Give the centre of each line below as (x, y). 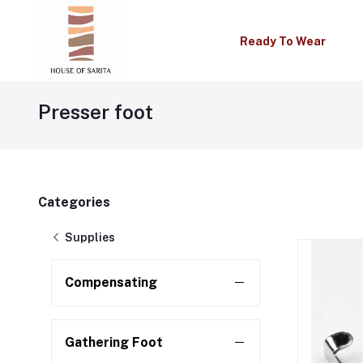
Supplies (89, 237)
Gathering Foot (114, 342)
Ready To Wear (282, 41)
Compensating (111, 282)
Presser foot (96, 112)
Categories (74, 202)
